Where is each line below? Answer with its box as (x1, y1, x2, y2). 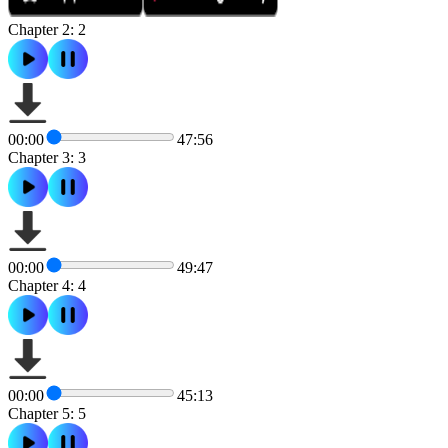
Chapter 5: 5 (8, 404, 86, 422)
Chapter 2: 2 (8, 20, 86, 38)
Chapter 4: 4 (8, 276, 86, 294)
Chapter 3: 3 (8, 148, 86, 166)
